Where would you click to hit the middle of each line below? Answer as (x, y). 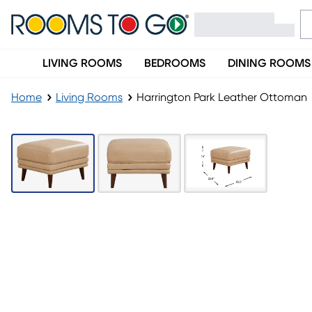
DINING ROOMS (269, 63)
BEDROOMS (175, 63)
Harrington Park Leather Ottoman (222, 97)
